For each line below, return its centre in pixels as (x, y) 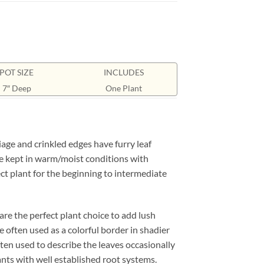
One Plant (123, 88)
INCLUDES (123, 72)
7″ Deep (16, 88)
